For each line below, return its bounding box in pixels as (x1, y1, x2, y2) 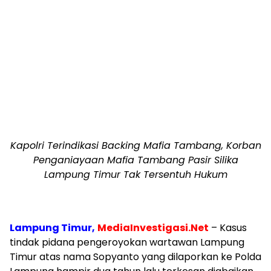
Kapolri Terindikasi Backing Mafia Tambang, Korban (10, 138, 261, 152)
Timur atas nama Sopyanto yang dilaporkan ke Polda (10, 249, 261, 264)
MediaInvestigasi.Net (97, 220, 209, 235)
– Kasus (209, 220, 247, 235)
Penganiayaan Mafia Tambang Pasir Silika (33, 152, 238, 167)
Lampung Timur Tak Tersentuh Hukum (44, 167, 227, 181)
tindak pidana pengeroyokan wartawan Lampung (10, 235, 244, 249)
